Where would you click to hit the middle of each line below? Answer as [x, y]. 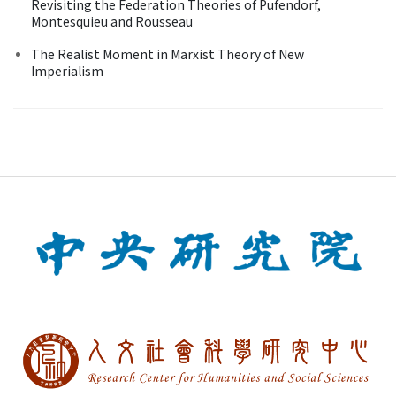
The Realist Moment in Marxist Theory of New [168, 53]
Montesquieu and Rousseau [112, 21]
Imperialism [67, 70]
